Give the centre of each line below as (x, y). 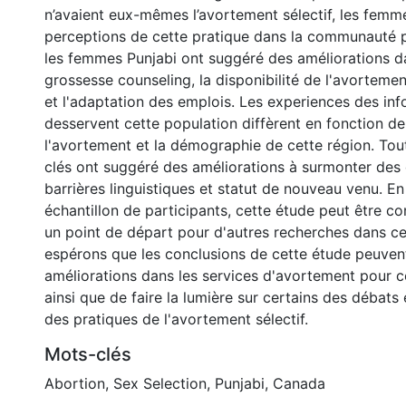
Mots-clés (88, 354)
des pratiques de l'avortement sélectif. (176, 319)
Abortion (75, 383)
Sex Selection (160, 383)
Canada (299, 383)
